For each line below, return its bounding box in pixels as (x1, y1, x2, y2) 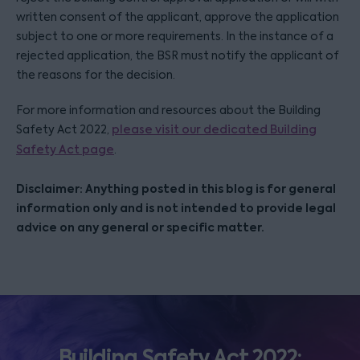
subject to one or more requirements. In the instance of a (16, 29, 333, 43)
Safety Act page (16, 142, 114, 157)
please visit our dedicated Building (112, 122, 317, 137)
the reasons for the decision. (16, 67, 175, 82)
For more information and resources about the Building (16, 103, 321, 117)
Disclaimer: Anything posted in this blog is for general (16, 181, 336, 197)
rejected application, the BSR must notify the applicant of (16, 48, 339, 63)
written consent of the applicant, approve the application (16, 10, 339, 24)
